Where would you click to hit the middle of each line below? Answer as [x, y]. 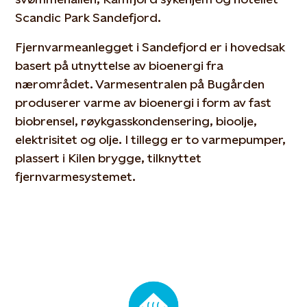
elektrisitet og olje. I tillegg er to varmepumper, [151, 140]
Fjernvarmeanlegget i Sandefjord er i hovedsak [150, 47]
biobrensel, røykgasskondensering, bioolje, [136, 121]
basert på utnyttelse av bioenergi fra [120, 66]
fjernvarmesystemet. [76, 177]
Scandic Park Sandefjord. [88, 18]
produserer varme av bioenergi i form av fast [144, 103]
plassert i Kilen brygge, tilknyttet [109, 158]
